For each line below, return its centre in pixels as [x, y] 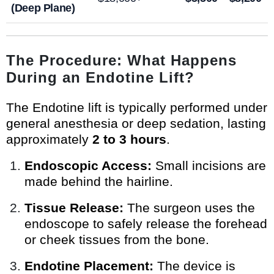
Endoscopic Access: [88, 166]
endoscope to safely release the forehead [146, 224]
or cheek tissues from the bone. [117, 240]
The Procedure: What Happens [121, 61]
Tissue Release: [74, 208]
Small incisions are [209, 166]
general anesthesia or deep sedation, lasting [136, 124]
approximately [49, 139]
